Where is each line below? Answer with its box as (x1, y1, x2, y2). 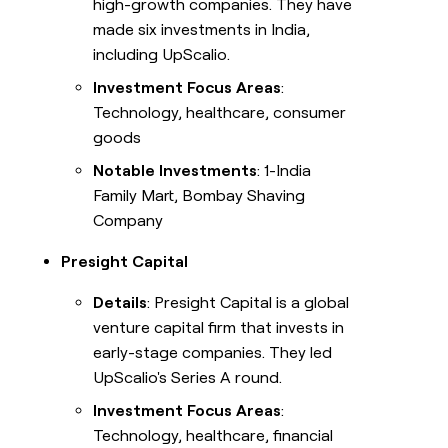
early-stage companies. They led (93, 343, 333, 363)
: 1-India (257, 161, 312, 181)
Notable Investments (93, 161, 258, 181)
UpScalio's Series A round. (93, 368, 283, 388)
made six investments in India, (93, 20, 311, 40)
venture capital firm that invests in (93, 318, 345, 338)
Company (93, 211, 164, 231)
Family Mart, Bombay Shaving (93, 186, 306, 206)
